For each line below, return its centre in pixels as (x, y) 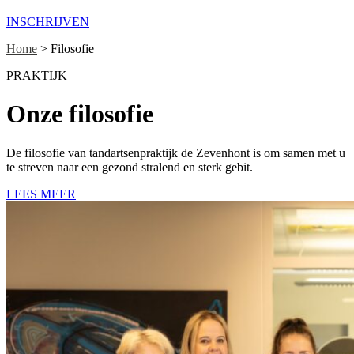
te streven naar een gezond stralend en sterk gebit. (130, 167)
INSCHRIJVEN (48, 22)
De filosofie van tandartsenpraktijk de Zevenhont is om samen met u (176, 153)
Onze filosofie (80, 114)
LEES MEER (41, 194)
